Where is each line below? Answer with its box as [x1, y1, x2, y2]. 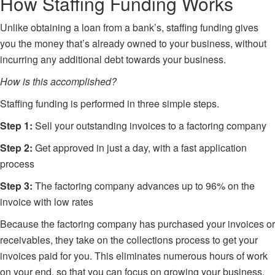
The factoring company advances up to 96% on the [35, 178, 255, 193]
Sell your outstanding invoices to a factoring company [35, 118, 266, 133]
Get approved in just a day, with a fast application [35, 140, 247, 155]
